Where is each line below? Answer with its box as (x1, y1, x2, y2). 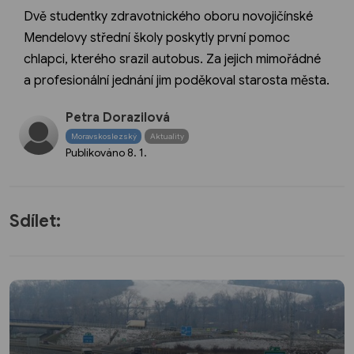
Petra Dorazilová (66, 110, 170, 126)
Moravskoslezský (70, 130, 137, 141)
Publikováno (66, 145, 127, 160)
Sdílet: (9, 209, 61, 232)
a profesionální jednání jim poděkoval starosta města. (24, 73, 330, 89)
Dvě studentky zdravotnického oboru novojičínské (24, 9, 313, 25)
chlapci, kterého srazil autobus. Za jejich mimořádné (24, 51, 321, 68)
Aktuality (149, 130, 184, 141)
